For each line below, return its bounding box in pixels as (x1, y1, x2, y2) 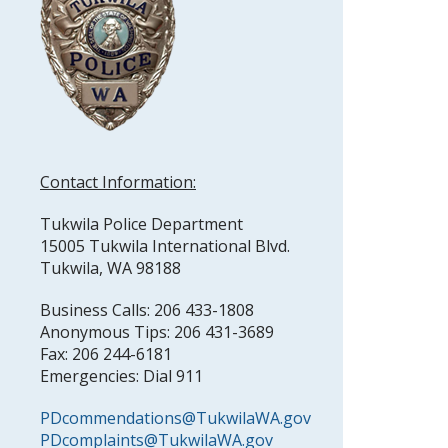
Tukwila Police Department (40, 213, 243, 235)
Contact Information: (40, 171, 196, 193)
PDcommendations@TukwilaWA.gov (40, 407, 311, 429)
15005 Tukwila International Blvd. (40, 235, 290, 257)
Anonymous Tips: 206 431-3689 (40, 321, 274, 343)
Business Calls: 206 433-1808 (40, 299, 254, 321)
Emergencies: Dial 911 (40, 365, 203, 387)
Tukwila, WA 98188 (40, 257, 181, 279)
